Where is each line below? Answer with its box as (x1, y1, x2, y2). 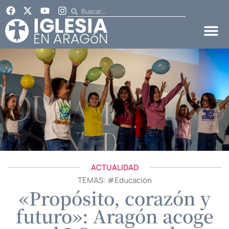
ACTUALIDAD (90, 162, 139, 173)
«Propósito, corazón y (18, 185, 211, 211)
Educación (114, 174, 152, 186)
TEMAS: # (77, 174, 114, 186)
